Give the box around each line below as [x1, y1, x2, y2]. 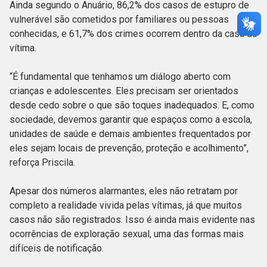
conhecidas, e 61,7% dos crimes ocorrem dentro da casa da [10, 28, 257, 40]
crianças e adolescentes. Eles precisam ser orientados [10, 85, 238, 97]
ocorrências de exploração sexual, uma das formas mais [10, 228, 244, 240]
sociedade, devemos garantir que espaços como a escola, [10, 114, 252, 126]
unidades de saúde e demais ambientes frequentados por [10, 128, 251, 140]
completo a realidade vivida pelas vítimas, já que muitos [10, 200, 242, 212]
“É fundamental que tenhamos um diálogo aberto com [10, 71, 231, 83]
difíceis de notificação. [10, 243, 106, 254]
